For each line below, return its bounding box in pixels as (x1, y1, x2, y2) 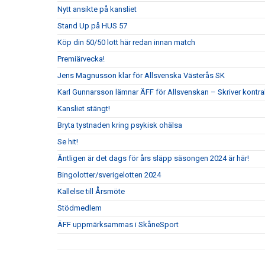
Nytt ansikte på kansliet (57, 4, 137, 14)
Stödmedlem (57, 203, 102, 212)
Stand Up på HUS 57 (57, 21, 127, 30)
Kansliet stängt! (57, 104, 110, 113)
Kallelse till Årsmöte (57, 186, 125, 196)
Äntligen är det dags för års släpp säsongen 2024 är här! (57, 153, 249, 163)
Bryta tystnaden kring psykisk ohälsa (57, 120, 182, 130)
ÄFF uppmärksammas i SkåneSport (57, 219, 179, 229)
